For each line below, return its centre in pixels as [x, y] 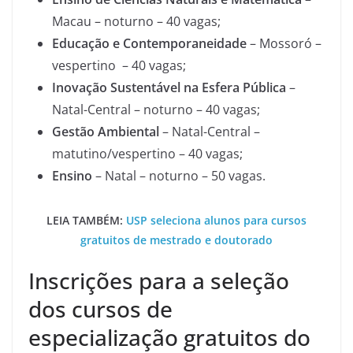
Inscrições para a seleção [159, 281]
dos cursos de [100, 309]
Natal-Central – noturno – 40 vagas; [156, 110]
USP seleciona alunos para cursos [216, 220]
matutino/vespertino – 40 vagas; [147, 154]
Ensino [72, 176]
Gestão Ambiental [106, 132]
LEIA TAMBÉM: [86, 220]
